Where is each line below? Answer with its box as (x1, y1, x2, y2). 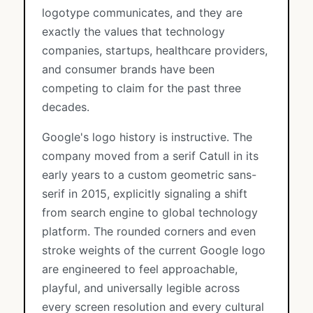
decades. (42, 100, 89, 114)
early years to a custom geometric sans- (42, 168, 256, 182)
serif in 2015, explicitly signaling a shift (42, 187, 247, 201)
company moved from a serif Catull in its (42, 149, 259, 163)
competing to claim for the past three (42, 81, 241, 95)
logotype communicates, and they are (42, 6, 242, 20)
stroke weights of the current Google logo (42, 243, 265, 257)
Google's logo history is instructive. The (42, 130, 252, 144)
